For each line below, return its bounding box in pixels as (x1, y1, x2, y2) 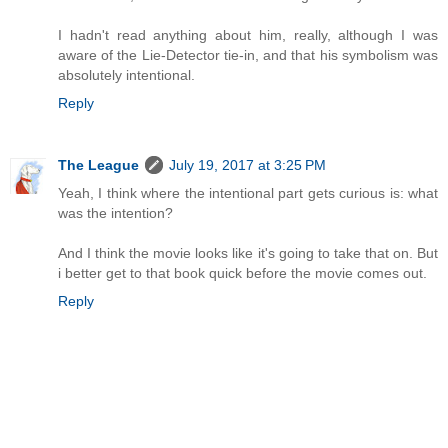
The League (58, 156, 139, 173)
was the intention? (58, 204, 173, 221)
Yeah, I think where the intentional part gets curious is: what (58, 184, 438, 201)
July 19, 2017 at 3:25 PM (169, 156, 326, 173)
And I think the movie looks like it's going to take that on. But (58, 244, 438, 261)
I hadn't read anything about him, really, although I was (58, 26, 438, 43)
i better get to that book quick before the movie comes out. (58, 264, 427, 281)
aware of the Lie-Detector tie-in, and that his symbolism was (58, 46, 438, 63)
